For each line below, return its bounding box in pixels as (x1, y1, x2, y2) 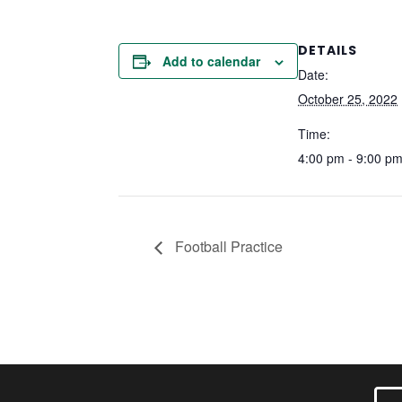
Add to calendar (162, 52, 260, 70)
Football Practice (171, 236, 283, 258)
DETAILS (298, 41, 357, 59)
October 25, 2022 (298, 90, 398, 108)
